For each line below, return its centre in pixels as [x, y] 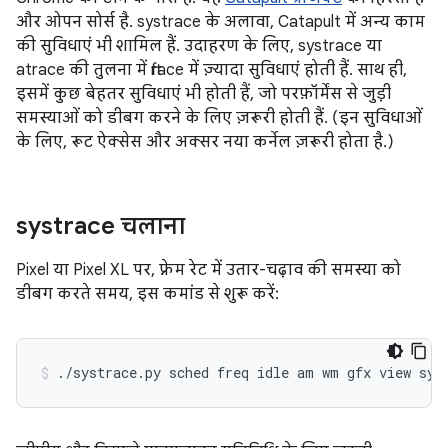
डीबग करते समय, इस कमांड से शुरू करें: [147, 294]
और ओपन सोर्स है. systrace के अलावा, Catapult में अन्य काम [220, 22]
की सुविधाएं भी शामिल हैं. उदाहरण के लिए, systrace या [199, 46]
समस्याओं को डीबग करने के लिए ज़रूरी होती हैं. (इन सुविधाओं [219, 118]
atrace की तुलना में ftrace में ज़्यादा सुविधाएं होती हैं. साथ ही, [211, 70]
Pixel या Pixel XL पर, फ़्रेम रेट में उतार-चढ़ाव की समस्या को [208, 270]
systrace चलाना [100, 226]
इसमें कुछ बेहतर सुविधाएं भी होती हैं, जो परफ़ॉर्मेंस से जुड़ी [203, 94]
